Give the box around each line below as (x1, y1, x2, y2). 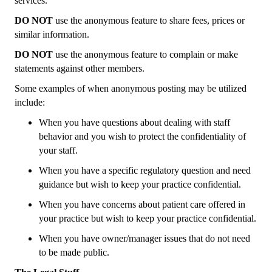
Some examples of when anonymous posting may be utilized (15, 83, 246, 93)
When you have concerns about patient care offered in (39, 199, 245, 209)
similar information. (15, 29, 89, 39)
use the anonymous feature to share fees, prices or (53, 15, 245, 25)
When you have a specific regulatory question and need (39, 165, 251, 175)
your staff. (39, 145, 78, 155)
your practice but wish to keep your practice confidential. (39, 213, 256, 223)
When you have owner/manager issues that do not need (39, 233, 250, 243)
